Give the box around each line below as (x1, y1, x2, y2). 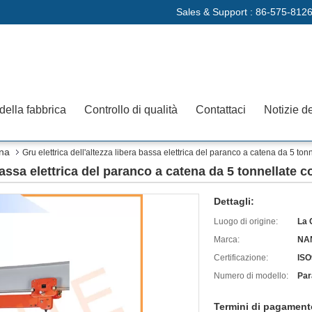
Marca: (214, 235, 240, 244)
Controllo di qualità (84, 104, 178, 116)
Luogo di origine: (214, 217, 278, 226)
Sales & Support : (176, 6, 256, 17)
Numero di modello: (214, 271, 288, 281)
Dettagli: (214, 196, 254, 207)
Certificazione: (214, 253, 268, 263)
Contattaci (196, 104, 246, 116)
